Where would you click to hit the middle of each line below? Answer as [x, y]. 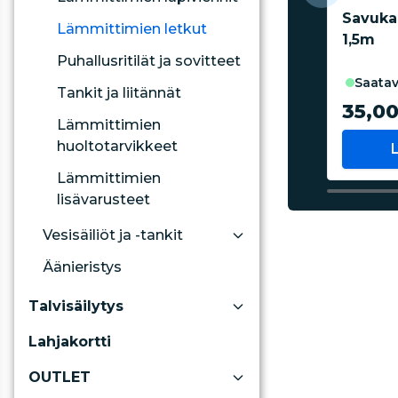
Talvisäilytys [76, 306]
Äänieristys [82, 267]
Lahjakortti [70, 342]
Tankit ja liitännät [119, 93]
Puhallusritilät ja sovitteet [149, 61]
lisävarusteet [103, 199]
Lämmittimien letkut [132, 29]
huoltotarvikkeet [117, 146]
